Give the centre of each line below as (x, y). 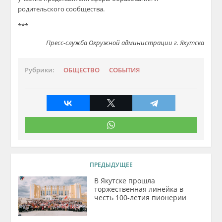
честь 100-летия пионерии (140, 197)
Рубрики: (40, 70)
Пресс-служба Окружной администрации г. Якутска (125, 43)
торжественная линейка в (139, 189)
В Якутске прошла (125, 181)
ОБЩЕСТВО (82, 70)
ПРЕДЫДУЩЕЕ (111, 165)
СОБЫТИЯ (125, 70)
